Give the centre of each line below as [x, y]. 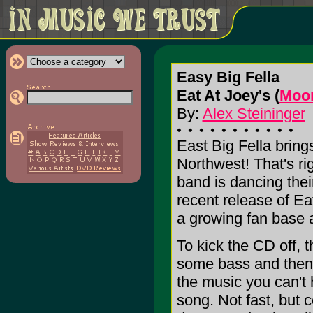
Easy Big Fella [228, 77]
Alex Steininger [254, 114]
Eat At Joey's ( [228, 95]
